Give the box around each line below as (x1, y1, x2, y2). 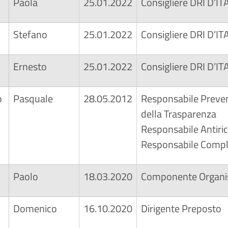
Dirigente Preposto (141, 201, 221, 216)
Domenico (13, 201, 57, 216)
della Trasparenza (141, 106, 216, 122)
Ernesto (13, 59, 47, 74)
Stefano (13, 26, 47, 42)
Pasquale (13, 91, 53, 106)
